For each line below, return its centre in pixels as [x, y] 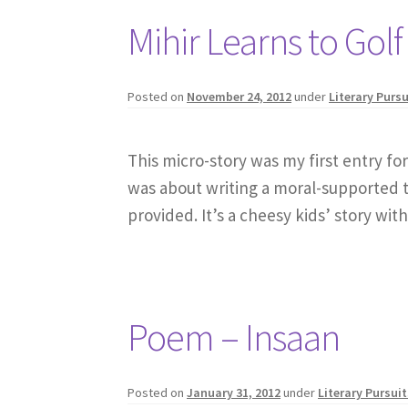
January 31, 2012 [234, 393]
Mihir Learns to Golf [265, 41]
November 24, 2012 [240, 96]
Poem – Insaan [234, 337]
